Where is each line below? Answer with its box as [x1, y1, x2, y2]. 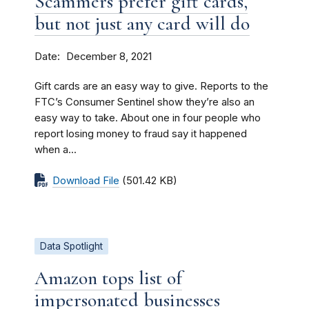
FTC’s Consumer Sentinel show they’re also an [34, 95, 255, 108]
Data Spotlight [40, 240, 103, 252]
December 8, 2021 [66, 50, 152, 63]
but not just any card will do [34, 11, 250, 35]
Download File [52, 174, 119, 187]
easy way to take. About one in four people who [34, 111, 261, 124]
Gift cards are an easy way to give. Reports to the [34, 79, 268, 92]
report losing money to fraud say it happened [34, 127, 247, 140]
